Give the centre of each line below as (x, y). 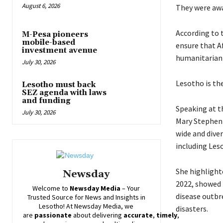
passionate (53, 215)
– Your (130, 188)
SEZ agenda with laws (64, 93)
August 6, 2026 (41, 6)
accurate (138, 215)
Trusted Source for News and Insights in (86, 197)
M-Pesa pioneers (55, 35)
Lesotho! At (57, 206)
